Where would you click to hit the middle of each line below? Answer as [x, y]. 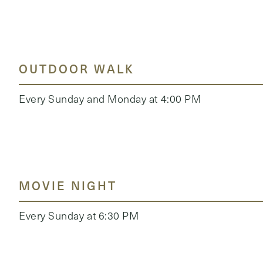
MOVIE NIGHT [68, 185]
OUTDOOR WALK [77, 68]
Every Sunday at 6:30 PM [79, 215]
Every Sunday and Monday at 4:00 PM [110, 98]
